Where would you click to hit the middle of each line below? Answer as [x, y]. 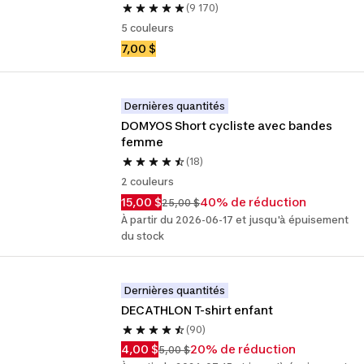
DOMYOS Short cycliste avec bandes [227, 126]
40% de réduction [253, 202]
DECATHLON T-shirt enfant [197, 310]
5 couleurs [148, 28]
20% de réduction [243, 349]
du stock [143, 236]
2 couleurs [148, 182]
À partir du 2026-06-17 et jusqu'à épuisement [235, 220]
